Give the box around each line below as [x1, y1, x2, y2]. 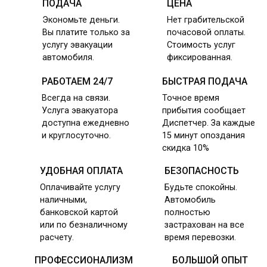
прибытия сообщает [162, 105, 246, 116]
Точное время [162, 93, 220, 104]
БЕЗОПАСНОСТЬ [164, 165, 240, 177]
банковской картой [39, 207, 118, 218]
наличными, [39, 195, 87, 206]
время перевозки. [164, 232, 237, 243]
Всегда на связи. [41, 93, 110, 104]
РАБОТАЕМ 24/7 [41, 76, 113, 88]
